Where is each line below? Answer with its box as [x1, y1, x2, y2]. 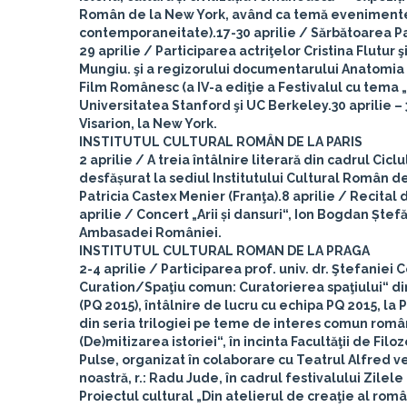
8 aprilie [282, 189, 335, 203]
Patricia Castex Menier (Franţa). [79, 189, 282, 203]
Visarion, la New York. [79, 116, 217, 131]
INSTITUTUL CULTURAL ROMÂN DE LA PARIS [79, 134, 362, 149]
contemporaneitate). [79, 25, 216, 40]
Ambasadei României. [79, 225, 222, 240]
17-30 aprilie [216, 25, 296, 40]
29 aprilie [79, 44, 141, 58]
